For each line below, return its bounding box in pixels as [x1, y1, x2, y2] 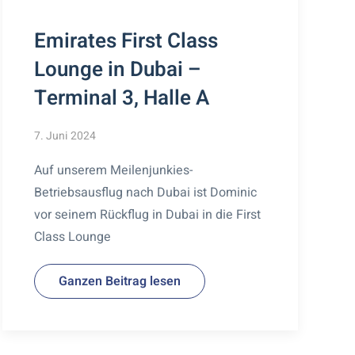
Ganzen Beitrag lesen [58, 271, 181, 291]
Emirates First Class [33, 25, 218, 56]
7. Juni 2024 [33, 127, 96, 144]
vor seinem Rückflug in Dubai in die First [33, 204, 261, 224]
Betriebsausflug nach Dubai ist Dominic [33, 182, 257, 202]
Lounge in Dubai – [33, 54, 201, 85]
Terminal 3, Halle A [33, 82, 209, 113]
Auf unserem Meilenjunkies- [33, 160, 193, 180]
